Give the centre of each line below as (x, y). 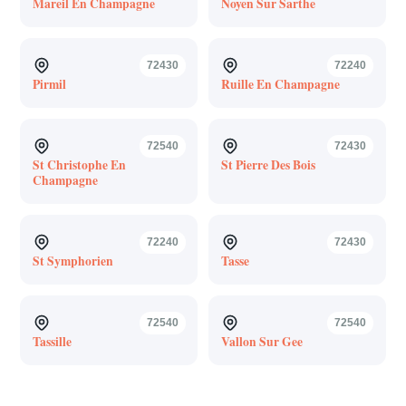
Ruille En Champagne (280, 84)
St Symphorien (72, 261)
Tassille (52, 341)
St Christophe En (79, 164)
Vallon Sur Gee (261, 341)
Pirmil (49, 84)
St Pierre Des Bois (268, 164)
